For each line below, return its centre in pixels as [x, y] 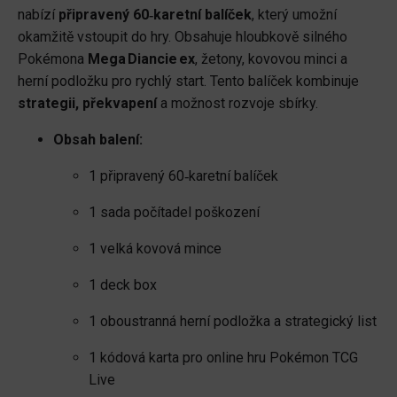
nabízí [38, 15]
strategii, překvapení [87, 104]
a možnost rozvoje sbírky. [237, 104]
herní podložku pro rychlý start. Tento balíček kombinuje [188, 82]
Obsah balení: [98, 140]
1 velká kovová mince [155, 249]
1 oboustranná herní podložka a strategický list [233, 322]
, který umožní [294, 15]
